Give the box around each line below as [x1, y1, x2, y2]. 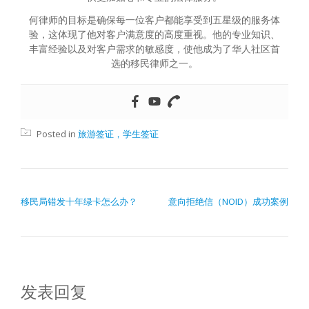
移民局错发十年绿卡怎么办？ [21, 195, 137, 208]
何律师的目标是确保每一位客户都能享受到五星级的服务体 [29, 13, 280, 27]
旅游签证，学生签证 [78, 128, 159, 141]
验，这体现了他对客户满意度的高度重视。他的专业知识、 [29, 28, 280, 41]
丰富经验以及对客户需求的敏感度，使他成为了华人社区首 [29, 42, 280, 56]
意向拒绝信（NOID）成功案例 [168, 195, 288, 208]
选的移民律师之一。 [111, 57, 198, 70]
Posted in [34, 128, 78, 141]
